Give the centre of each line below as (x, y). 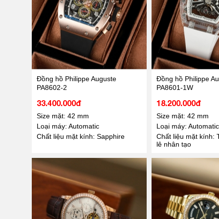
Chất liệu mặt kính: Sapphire (80, 136)
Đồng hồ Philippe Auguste (76, 78)
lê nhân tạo (174, 144)
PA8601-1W (175, 87)
